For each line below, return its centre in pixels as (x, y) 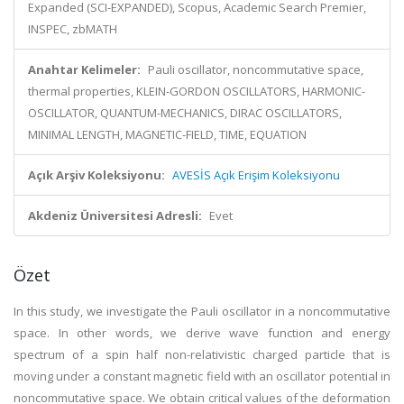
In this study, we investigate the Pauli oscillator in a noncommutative (202, 311)
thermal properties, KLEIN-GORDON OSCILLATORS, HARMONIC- (197, 91)
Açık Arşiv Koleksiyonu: (96, 175)
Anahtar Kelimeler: (84, 69)
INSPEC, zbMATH (73, 29)
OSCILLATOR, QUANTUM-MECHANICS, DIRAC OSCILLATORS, (185, 113)
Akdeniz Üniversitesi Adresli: (115, 216)
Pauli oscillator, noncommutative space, (256, 69)
